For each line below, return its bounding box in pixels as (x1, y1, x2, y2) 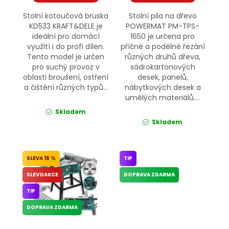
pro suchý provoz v (32, 61, 100, 72)
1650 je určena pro (130, 31, 195, 41)
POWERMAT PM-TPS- (126, 20, 200, 31)
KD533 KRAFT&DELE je (29, 20, 103, 31)
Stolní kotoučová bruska (23, 10, 109, 21)
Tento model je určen (27, 51, 105, 62)
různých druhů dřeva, (125, 51, 201, 62)
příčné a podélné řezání (120, 41, 205, 52)
